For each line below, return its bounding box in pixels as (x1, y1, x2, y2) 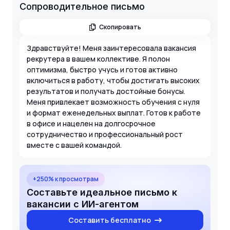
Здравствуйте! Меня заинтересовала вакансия (27, 43, 196, 53)
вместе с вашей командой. (27, 140, 122, 150)
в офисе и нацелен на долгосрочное (27, 118, 156, 128)
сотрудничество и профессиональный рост (27, 129, 183, 139)
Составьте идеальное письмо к (27, 186, 177, 198)
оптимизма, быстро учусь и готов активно (27, 64, 178, 74)
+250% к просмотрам (33, 175, 99, 184)
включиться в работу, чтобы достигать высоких (27, 75, 200, 85)
